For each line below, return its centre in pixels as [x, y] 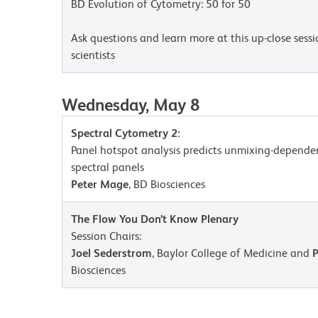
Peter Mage [100, 184]
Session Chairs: [106, 236]
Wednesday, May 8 [131, 105]
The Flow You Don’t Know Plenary [155, 219]
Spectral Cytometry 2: [126, 133]
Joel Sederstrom [111, 253]
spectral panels [108, 167]
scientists [93, 55]
